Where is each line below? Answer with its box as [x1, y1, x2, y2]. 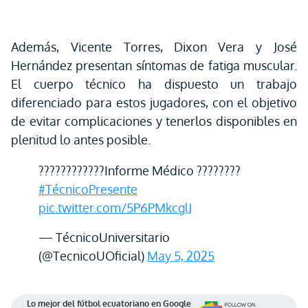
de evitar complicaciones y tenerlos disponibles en [11, 113, 297, 129]
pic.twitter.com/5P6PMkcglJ [38, 200, 192, 215]
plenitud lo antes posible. [11, 132, 151, 147]
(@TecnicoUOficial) [38, 248, 147, 263]
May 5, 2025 [147, 248, 214, 263]
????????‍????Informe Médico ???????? [38, 163, 241, 178]
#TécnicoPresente [38, 181, 137, 197]
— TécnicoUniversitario [38, 230, 170, 245]
